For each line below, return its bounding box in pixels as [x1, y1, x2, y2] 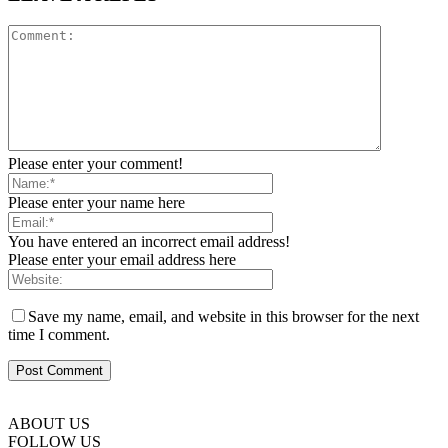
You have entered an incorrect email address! [8, 232, 290, 250]
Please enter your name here [8, 193, 185, 211]
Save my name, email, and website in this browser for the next [28, 307, 419, 325]
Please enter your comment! [8, 154, 183, 172]
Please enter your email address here [8, 250, 236, 268]
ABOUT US [8, 414, 90, 432]
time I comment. [8, 325, 110, 343]
